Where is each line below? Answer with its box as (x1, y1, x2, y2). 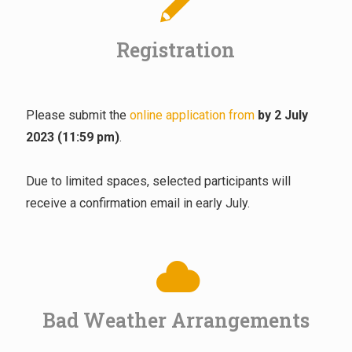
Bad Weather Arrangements (42, 307, 310, 334)
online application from (129, 108, 255, 123)
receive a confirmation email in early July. (25, 196, 250, 211)
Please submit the (25, 108, 130, 123)
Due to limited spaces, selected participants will (25, 174, 291, 189)
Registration (116, 37, 236, 64)
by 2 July (254, 108, 308, 123)
